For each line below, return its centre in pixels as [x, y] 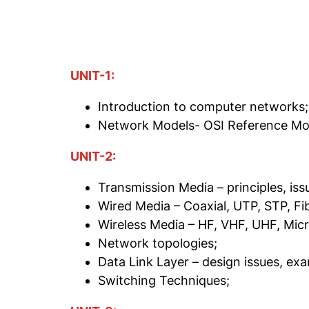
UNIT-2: [93, 157]
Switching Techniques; [164, 281]
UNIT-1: [92, 76]
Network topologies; [158, 243]
